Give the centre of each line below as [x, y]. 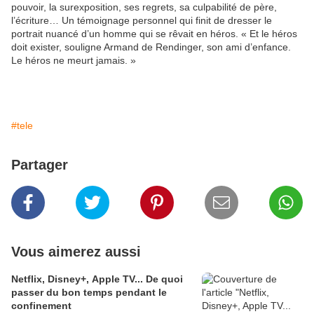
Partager [40, 165]
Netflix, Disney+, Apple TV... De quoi [97, 279]
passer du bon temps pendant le [89, 293]
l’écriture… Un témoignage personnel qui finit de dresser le [142, 21]
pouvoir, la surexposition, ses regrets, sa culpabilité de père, [144, 7]
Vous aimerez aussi [76, 252]
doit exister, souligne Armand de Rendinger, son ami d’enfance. [151, 47]
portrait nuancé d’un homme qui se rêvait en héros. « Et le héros [154, 34]
